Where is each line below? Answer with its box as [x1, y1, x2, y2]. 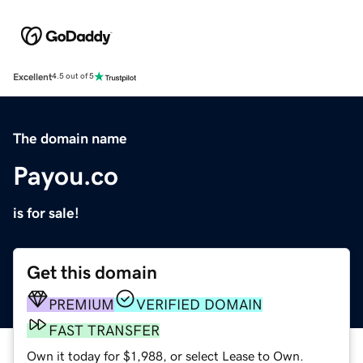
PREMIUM [49, 297, 114, 312]
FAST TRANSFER [49, 322, 160, 338]
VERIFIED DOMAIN [136, 297, 263, 312]
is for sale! [13, 205, 79, 220]
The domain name [13, 130, 127, 146]
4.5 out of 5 [52, 72, 94, 81]
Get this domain [27, 263, 157, 282]
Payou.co [13, 162, 118, 189]
